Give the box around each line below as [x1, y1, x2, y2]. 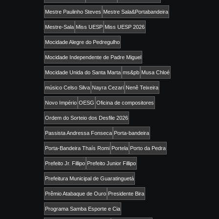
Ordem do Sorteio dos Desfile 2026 [45, 115, 128, 121]
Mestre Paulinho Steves [45, 9, 101, 15]
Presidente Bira [108, 191, 144, 197]
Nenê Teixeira [126, 85, 158, 91]
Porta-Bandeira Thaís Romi [45, 145, 109, 152]
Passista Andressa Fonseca [45, 130, 112, 136]
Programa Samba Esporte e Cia [45, 206, 120, 212]
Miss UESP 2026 [105, 24, 145, 30]
